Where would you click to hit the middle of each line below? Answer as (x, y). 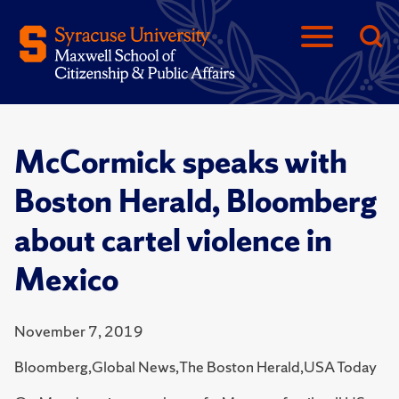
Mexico (66, 280)
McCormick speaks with (181, 162)
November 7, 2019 (79, 331)
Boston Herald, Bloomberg (195, 201)
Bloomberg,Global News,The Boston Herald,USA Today (195, 366)
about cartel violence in (173, 240)
